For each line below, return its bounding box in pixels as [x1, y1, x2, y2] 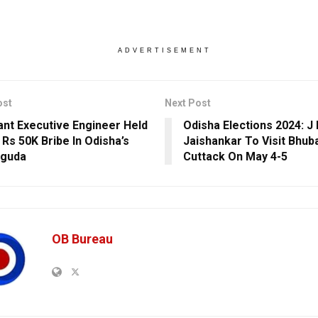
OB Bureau [52, 231, 113, 246]
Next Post [164, 97, 211, 109]
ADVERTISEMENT [117, 46, 212, 54]
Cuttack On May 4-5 [182, 149, 287, 163]
